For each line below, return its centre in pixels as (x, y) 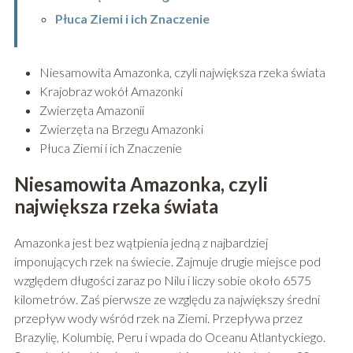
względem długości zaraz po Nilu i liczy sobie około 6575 (162, 280)
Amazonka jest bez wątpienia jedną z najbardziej (141, 242)
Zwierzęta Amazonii (91, 110)
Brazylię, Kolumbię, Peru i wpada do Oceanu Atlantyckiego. (169, 336)
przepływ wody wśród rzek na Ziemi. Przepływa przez (158, 318)
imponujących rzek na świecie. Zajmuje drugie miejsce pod (167, 261)
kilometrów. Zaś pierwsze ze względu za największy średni (167, 299)
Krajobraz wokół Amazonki (111, 91)
